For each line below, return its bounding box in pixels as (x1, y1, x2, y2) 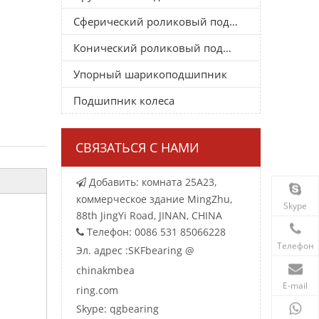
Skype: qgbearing (76, 301, 159, 315)
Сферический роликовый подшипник (229, 14, 238, 28)
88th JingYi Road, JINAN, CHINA (76, 208, 222, 222)
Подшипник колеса (73, 93, 174, 108)
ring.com (76, 283, 118, 297)
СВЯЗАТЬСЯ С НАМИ (75, 138, 199, 156)
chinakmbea (76, 263, 135, 277)
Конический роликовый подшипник (223, 40, 231, 55)
